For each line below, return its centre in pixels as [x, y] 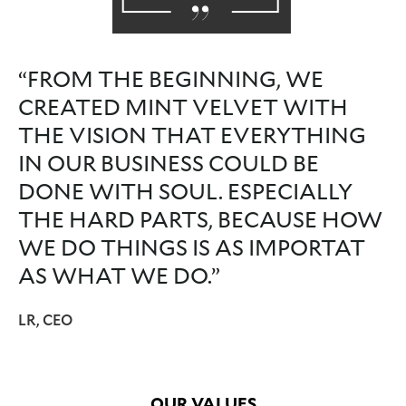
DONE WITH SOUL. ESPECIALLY [185, 192]
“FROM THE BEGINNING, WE [171, 80]
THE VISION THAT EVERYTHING [192, 136]
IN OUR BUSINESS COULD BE [169, 164]
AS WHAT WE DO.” [119, 276]
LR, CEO [45, 321]
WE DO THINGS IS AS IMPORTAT [192, 248]
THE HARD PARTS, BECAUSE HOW [200, 220]
